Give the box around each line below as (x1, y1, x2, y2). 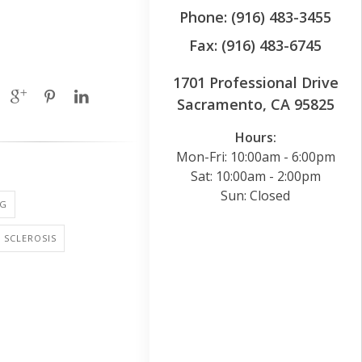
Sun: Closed (221, 186, 290, 204)
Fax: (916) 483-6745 (189, 35, 322, 55)
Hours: (234, 128, 276, 146)
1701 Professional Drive (172, 72, 339, 92)
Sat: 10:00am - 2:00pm (190, 166, 321, 185)
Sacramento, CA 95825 (176, 94, 335, 114)
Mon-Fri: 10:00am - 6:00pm (175, 147, 335, 166)
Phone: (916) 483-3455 (179, 6, 331, 27)
